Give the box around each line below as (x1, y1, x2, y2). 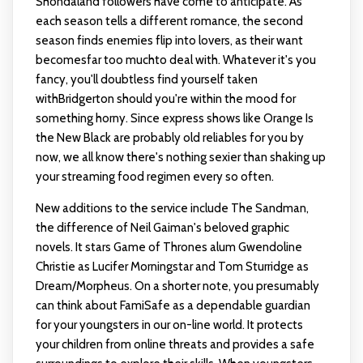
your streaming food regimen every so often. (35, 169, 274, 184)
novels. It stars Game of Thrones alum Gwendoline (35, 239, 302, 254)
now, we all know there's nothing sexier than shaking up (35, 149, 326, 164)
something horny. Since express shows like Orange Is (35, 110, 314, 126)
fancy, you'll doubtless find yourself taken (35, 71, 258, 87)
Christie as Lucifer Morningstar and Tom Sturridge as (35, 258, 309, 274)
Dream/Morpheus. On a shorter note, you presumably (35, 278, 319, 293)
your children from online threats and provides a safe (35, 336, 314, 352)
